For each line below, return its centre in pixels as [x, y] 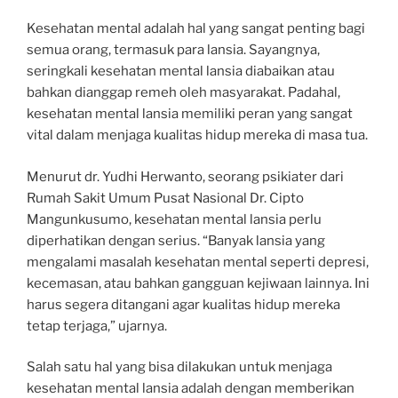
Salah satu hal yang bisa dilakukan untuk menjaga [179, 367]
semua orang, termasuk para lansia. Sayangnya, [173, 50]
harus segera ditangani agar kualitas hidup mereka [183, 304]
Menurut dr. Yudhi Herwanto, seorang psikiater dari [185, 176]
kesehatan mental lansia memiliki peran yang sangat [190, 114]
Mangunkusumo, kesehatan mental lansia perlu [174, 219]
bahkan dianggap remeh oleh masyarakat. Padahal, [183, 93]
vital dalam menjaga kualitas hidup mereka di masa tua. [197, 135]
